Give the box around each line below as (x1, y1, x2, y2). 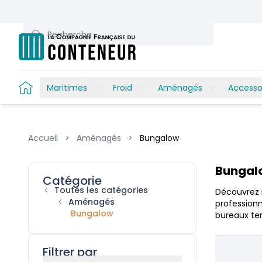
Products (27, 162, 69, 175)
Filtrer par (43, 244, 97, 260)
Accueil (28, 132, 58, 144)
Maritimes (47, 81, 87, 94)
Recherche (23, 23, 74, 36)
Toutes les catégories (54, 184, 148, 196)
